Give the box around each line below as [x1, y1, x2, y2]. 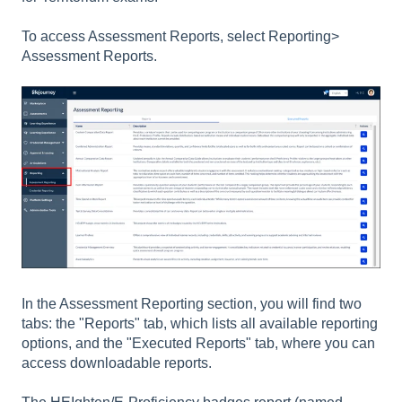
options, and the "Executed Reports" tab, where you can [22, 335, 375, 351]
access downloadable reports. [22, 354, 215, 371]
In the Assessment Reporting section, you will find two [22, 295, 362, 311]
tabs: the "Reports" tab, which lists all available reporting [22, 315, 378, 331]
